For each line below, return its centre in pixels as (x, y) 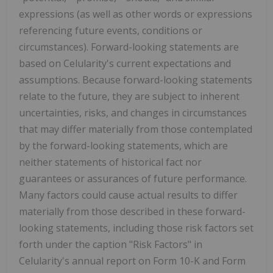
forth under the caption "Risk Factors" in (111, 244)
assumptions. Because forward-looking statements (136, 80)
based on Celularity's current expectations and (125, 63)
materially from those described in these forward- (132, 211)
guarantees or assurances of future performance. (133, 178)
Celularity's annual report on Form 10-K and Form (132, 261)
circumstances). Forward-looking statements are (129, 47)
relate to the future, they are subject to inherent (129, 96)
